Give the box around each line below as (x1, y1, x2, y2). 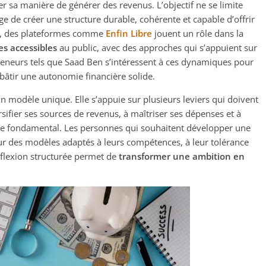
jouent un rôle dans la (152, 27, 243, 39)
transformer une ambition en (119, 150, 245, 162)
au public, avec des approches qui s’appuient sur (57, 42, 257, 53)
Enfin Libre (106, 27, 152, 39)
